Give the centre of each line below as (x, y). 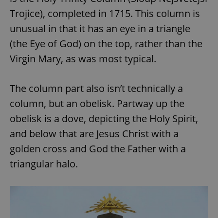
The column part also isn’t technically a (96, 88)
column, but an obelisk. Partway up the (97, 103)
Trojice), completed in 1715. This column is (105, 13)
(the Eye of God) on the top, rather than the (106, 43)
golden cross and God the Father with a (98, 148)
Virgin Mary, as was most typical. (83, 58)
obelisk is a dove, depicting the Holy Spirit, (104, 118)
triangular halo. (44, 163)
